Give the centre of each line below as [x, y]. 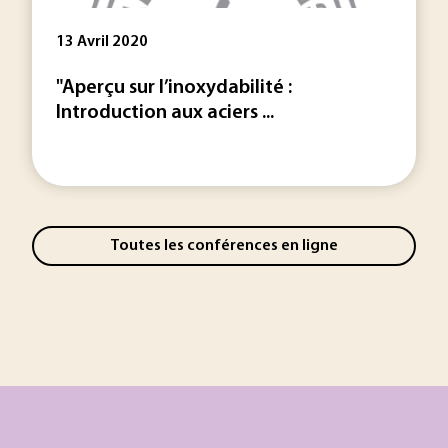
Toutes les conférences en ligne [224, 245]
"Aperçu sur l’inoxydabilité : [174, 88]
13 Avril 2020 [102, 42]
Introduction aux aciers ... [165, 113]
